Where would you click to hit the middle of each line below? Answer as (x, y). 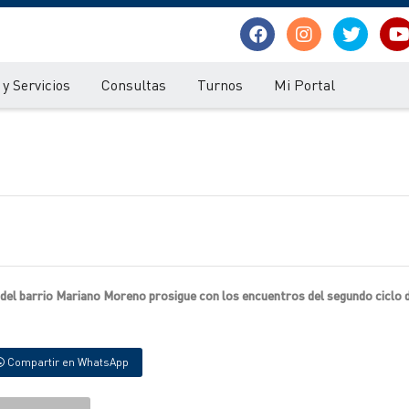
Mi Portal (304, 84)
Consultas (134, 84)
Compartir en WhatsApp (67, 362)
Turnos (220, 84)
